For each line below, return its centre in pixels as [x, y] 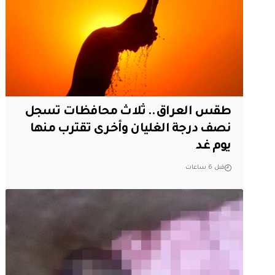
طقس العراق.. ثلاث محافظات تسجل [128, 113]
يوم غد [214, 147]
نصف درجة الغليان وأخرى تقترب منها [131, 130]
